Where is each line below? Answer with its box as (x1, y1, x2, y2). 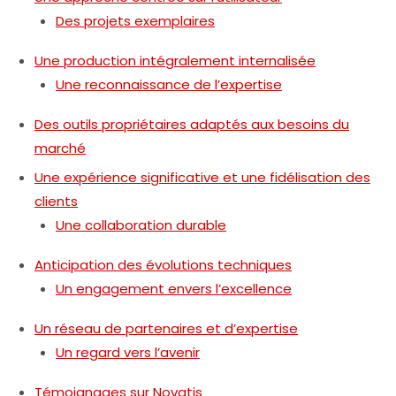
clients (34, 192, 78, 211)
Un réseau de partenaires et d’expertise (34, 319, 298, 339)
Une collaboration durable (56, 216, 226, 235)
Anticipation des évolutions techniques (34, 255, 292, 275)
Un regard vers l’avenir (56, 343, 200, 362)
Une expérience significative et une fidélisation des (34, 168, 370, 187)
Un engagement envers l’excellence (56, 279, 292, 299)
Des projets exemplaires (56, 11, 215, 31)
